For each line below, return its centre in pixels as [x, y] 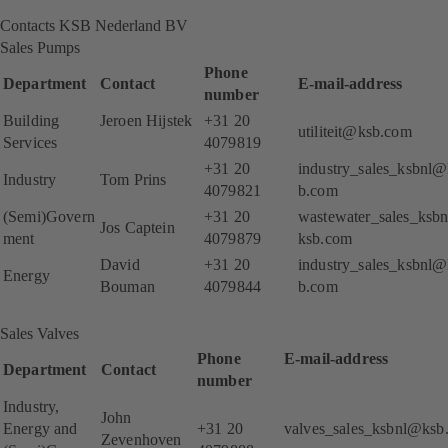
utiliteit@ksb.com [355, 131]
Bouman [144, 286]
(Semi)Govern [49, 216]
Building [31, 120]
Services [30, 142]
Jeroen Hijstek [148, 120]
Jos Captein [137, 227]
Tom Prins [133, 179]
